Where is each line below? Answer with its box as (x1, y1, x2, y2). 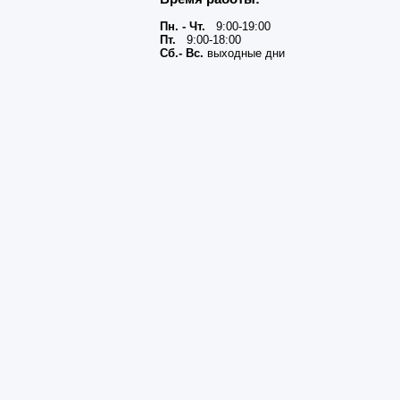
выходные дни (204, 46, 285, 61)
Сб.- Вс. (160, 46, 204, 61)
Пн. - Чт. (160, 20, 205, 34)
